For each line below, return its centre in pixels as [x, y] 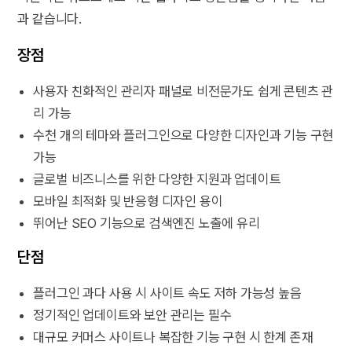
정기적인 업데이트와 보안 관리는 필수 [132, 315]
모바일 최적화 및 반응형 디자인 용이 [128, 201]
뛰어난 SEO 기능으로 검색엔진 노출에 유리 [147, 223]
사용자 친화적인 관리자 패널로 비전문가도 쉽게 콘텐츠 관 [183, 91]
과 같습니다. [50, 18]
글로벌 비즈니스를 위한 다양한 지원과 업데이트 [157, 179]
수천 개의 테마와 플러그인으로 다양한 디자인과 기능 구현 [183, 135]
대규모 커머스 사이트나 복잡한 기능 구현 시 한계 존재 [173, 337]
